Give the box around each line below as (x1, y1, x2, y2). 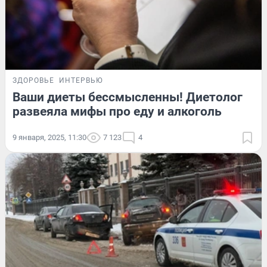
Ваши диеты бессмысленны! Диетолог (13, 89, 243, 104)
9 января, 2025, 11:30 (13, 132, 86, 142)
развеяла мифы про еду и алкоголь (13, 104, 222, 119)
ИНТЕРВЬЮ (59, 76, 103, 85)
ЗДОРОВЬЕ (13, 76, 54, 85)
